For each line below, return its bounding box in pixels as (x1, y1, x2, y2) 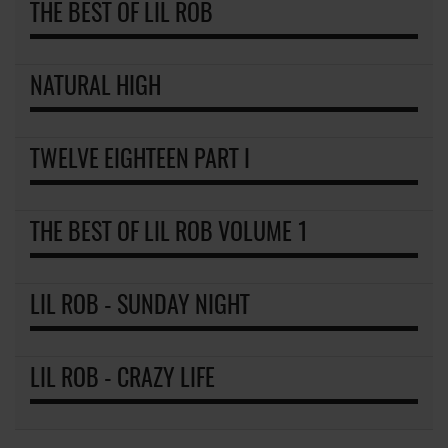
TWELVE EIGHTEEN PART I (30, 148, 250, 173)
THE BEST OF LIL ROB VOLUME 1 (30, 221, 308, 246)
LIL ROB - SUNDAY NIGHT (30, 294, 250, 319)
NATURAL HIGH (30, 75, 161, 100)
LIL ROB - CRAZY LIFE (30, 367, 215, 392)
